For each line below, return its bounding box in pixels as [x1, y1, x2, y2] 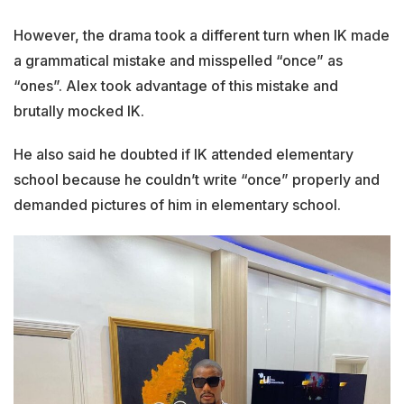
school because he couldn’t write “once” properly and [14, 170, 380, 189]
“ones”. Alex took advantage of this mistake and [14, 77, 338, 96]
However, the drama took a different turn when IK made [14, 26, 390, 45]
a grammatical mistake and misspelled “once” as [14, 51, 343, 70]
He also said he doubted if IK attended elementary [14, 145, 353, 164]
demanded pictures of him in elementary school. [14, 196, 341, 215]
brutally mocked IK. [14, 102, 144, 121]
